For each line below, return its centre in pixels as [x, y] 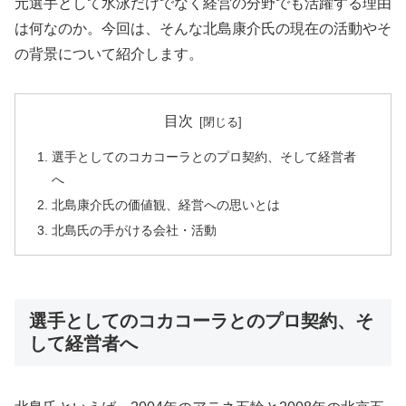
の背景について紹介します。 [109, 53]
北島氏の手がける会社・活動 [135, 230]
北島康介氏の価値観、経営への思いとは [166, 204]
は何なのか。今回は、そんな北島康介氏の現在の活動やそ [203, 28]
